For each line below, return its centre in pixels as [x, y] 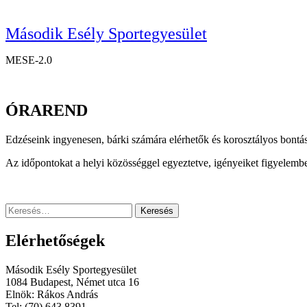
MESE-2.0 [29, 60]
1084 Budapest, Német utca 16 [72, 282]
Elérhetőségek [55, 240]
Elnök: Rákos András [52, 294]
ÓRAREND [47, 110]
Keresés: [23, 208]
